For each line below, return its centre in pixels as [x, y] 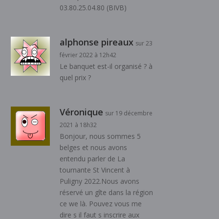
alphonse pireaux [97, 42]
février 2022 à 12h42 [88, 55]
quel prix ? [76, 77]
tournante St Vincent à [95, 170]
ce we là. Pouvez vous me [101, 203]
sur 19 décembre [129, 113]
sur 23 [144, 43]
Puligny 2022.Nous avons [100, 181]
